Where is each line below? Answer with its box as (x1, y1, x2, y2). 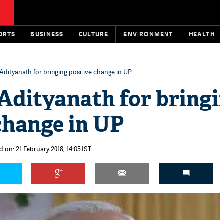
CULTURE (79, 30, 109, 38)
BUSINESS (30, 30, 64, 38)
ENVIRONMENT (123, 30, 173, 38)
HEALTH (188, 30, 215, 38)
